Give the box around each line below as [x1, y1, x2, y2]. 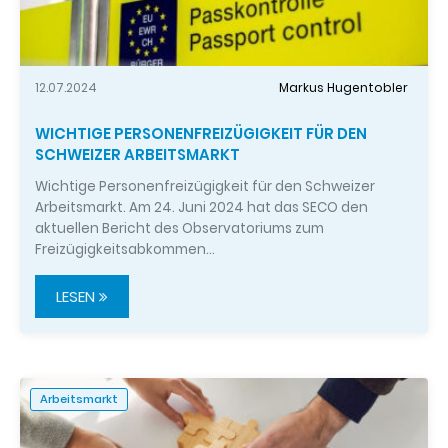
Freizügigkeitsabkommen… [35, 240, 215, 259]
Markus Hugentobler [279, 78, 408, 96]
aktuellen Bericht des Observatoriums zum [35, 219, 324, 238]
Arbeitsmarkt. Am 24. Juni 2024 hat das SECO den [35, 198, 368, 217]
